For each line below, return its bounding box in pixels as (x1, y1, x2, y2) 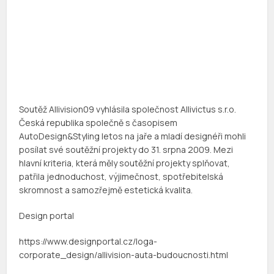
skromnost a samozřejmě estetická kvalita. (19, 184, 193, 196)
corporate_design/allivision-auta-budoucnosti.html (19, 249, 229, 261)
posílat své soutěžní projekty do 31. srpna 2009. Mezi (19, 144, 234, 156)
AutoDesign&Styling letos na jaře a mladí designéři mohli (19, 130, 246, 143)
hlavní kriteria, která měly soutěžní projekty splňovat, (19, 157, 231, 169)
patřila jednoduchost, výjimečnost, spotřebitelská (19, 171, 224, 183)
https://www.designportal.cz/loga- (19, 235, 158, 248)
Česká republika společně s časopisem (19, 117, 178, 129)
